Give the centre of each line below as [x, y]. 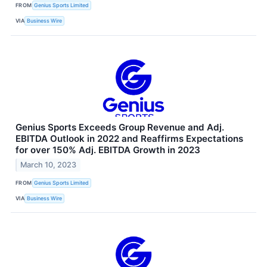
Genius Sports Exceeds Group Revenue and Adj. [120, 127]
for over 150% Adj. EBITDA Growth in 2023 [108, 150]
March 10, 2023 [49, 165]
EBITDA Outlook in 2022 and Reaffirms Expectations [129, 138]
